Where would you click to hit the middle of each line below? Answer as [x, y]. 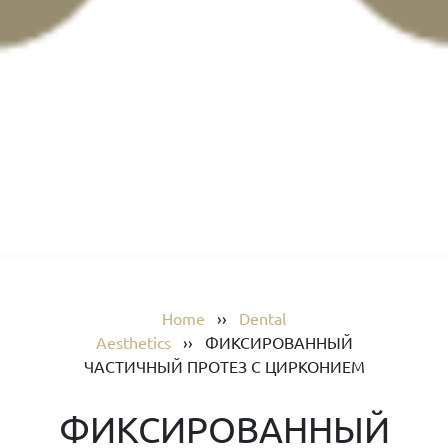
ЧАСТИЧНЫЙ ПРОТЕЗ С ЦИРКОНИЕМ [224, 366]
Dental [262, 318]
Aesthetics [133, 342]
